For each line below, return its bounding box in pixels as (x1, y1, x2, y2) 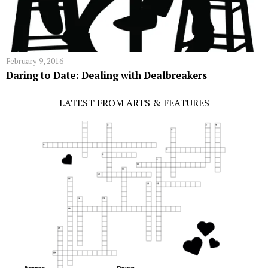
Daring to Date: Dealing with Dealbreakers (6, 68, 207, 82)
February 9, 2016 (6, 55, 63, 66)
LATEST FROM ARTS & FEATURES (59, 96, 209, 109)
